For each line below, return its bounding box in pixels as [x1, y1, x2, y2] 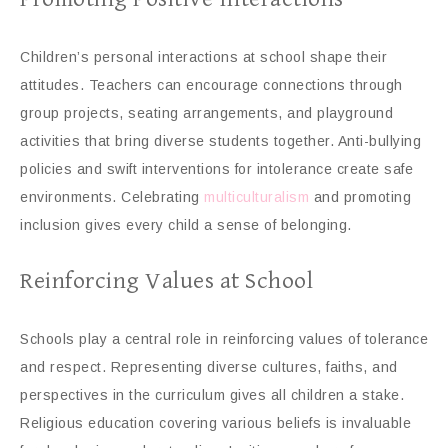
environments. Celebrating [20, 188, 204, 205]
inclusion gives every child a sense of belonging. [20, 216, 352, 233]
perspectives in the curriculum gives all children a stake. [20, 386, 404, 403]
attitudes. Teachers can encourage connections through [20, 76, 403, 93]
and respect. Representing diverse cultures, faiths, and [20, 358, 398, 375]
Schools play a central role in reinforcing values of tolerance [20, 330, 428, 347]
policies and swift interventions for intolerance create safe [20, 160, 413, 177]
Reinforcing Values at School [20, 266, 313, 295]
